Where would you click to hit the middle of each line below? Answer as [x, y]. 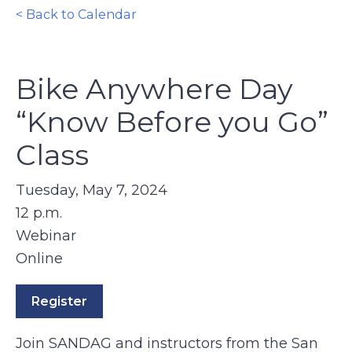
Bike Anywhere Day [154, 89]
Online [39, 258]
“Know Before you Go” [172, 122]
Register [59, 301]
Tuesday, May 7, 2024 [92, 190]
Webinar [46, 236]
